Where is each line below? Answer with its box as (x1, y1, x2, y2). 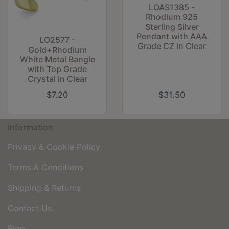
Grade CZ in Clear (138, 40, 206, 51)
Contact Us (8, 202, 52, 213)
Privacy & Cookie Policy (8, 141, 100, 152)
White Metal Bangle (19, 54, 95, 64)
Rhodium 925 (146, 11, 198, 22)
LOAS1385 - (149, 2, 195, 12)
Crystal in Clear (27, 73, 87, 84)
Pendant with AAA (136, 31, 207, 41)
